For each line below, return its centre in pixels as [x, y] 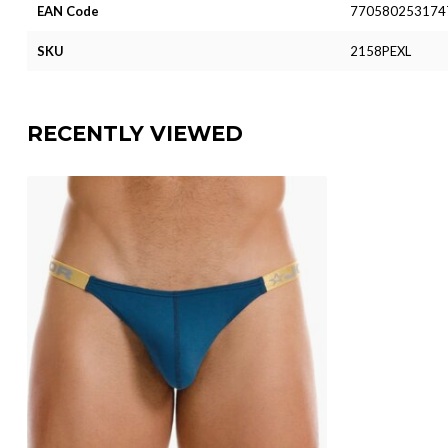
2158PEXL [380, 50]
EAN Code [68, 10]
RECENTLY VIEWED [135, 133]
